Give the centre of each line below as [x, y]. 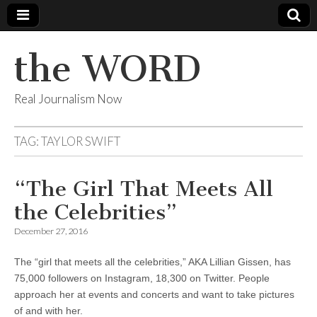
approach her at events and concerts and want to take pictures [154, 294]
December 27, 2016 [51, 231]
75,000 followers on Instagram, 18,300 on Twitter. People [142, 278]
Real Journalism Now [68, 99]
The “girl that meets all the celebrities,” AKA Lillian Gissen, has [152, 262]
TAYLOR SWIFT [81, 141]
